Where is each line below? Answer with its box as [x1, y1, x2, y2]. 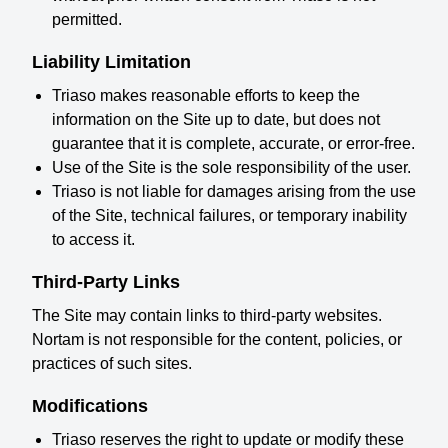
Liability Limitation [32, 52, 191, 72]
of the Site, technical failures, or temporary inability [52, 207, 407, 224]
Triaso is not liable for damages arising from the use [52, 183, 416, 200]
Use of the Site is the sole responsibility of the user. [52, 159, 411, 176]
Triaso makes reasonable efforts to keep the [52, 87, 360, 104]
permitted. [52, 11, 122, 28]
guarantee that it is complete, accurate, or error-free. [52, 135, 415, 152]
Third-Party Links [32, 272, 180, 292]
